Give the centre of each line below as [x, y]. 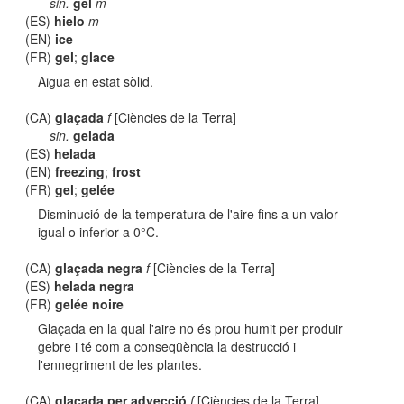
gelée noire [90, 304]
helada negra [95, 286]
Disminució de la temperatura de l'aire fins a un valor [188, 214]
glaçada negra [99, 268]
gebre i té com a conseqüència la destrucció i [167, 346]
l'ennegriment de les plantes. [120, 364]
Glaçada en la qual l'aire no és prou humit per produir [191, 328]
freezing [80, 171]
